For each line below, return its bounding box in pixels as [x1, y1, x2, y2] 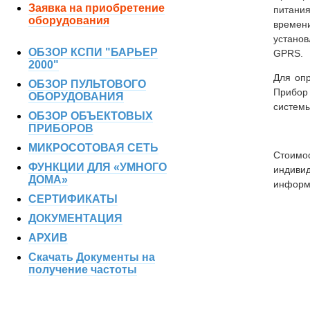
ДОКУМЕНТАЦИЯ [28, 212, 122, 224]
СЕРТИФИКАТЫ [28, 193, 118, 205]
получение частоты [28, 264, 137, 275]
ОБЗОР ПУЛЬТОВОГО [28, 78, 146, 90]
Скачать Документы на [28, 251, 155, 263]
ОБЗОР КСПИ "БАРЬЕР [28, 46, 158, 58]
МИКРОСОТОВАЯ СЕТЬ [28, 142, 158, 154]
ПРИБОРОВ [28, 122, 93, 134]
